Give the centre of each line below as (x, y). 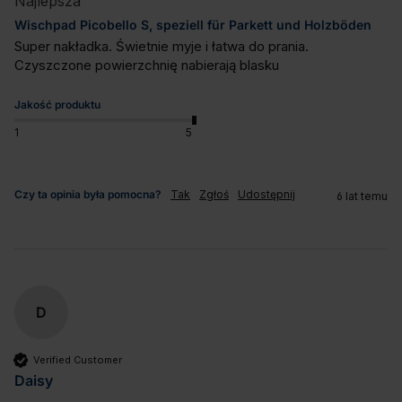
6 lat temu (362, 197)
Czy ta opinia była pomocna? (88, 195)
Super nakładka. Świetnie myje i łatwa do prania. (162, 47)
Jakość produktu (57, 105)
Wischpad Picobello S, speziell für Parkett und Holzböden (193, 24)
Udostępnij (267, 195)
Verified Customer (78, 359)
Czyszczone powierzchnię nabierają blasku (147, 66)
